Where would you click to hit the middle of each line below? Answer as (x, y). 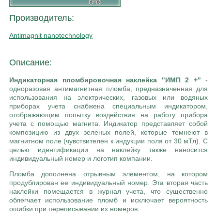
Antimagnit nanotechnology (51, 36)
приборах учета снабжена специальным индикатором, (108, 106)
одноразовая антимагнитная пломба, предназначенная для (108, 89)
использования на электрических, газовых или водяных (108, 98)
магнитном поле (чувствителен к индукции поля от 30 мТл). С (108, 141)
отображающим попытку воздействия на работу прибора (108, 115)
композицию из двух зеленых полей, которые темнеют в (108, 132)
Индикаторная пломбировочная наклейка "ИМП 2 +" (105, 80)
